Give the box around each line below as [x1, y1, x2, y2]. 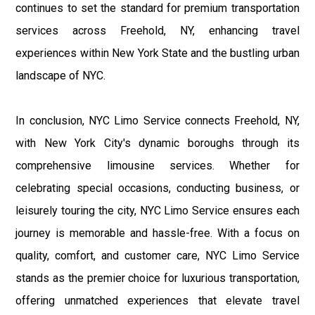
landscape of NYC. [15, 69, 106, 83]
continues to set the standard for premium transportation [15, 1, 300, 15]
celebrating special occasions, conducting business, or [15, 181, 300, 195]
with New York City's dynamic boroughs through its [15, 136, 300, 150]
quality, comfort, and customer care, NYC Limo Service [15, 249, 300, 263]
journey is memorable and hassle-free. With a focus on [15, 226, 300, 240]
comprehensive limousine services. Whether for [15, 159, 300, 173]
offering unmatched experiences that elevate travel [15, 294, 300, 308]
